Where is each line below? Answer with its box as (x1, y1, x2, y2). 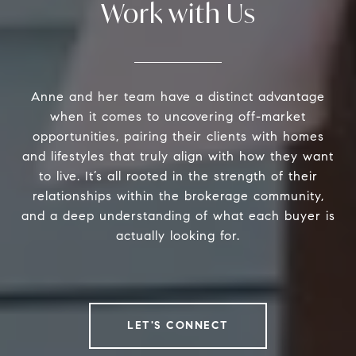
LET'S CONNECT (127, 319, 229, 333)
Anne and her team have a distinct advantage (31, 89, 325, 105)
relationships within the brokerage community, (32, 188, 324, 204)
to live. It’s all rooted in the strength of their (38, 168, 318, 184)
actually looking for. (116, 228, 240, 244)
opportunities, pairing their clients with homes (32, 129, 324, 145)
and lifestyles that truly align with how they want (22, 149, 334, 164)
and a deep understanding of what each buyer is (21, 208, 335, 224)
